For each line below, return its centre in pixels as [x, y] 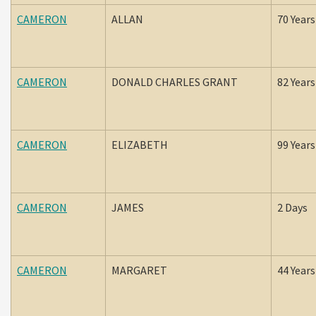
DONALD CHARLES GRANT [175, 82]
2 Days [292, 207]
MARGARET [141, 270]
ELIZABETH [142, 145]
